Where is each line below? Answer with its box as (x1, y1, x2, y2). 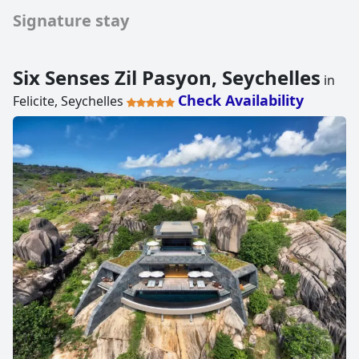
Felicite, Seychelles (13, 91, 127, 110)
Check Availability (178, 90, 304, 110)
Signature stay (13, 9, 129, 31)
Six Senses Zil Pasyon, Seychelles (13, 63, 321, 91)
